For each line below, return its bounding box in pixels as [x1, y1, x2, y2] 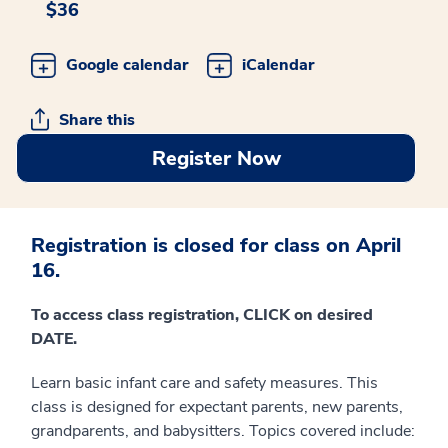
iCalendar [242, 54, 314, 76]
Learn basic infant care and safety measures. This [31, 372, 378, 394]
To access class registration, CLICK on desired [31, 304, 373, 326]
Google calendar [66, 54, 188, 76]
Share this [59, 109, 135, 131]
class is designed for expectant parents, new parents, [31, 396, 403, 418]
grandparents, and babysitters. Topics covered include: [31, 420, 415, 442]
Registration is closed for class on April [31, 232, 401, 259]
